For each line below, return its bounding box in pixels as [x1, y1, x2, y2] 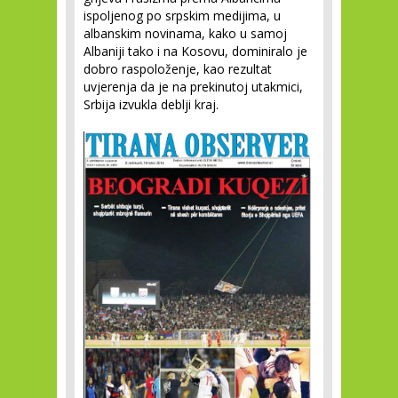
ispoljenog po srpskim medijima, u [84, 7, 281, 24]
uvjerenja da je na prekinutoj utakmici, [84, 78, 303, 95]
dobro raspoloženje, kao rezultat [84, 60, 272, 77]
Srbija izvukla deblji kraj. [84, 96, 219, 113]
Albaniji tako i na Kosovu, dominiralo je [84, 43, 307, 60]
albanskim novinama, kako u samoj [84, 25, 287, 42]
